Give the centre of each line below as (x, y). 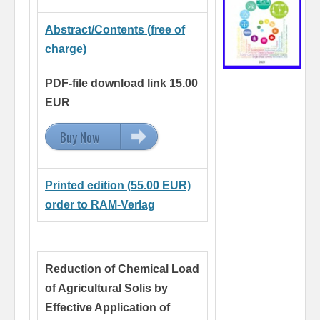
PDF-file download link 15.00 (121, 84)
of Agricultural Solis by (106, 289)
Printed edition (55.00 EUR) (118, 186)
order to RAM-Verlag (100, 205)
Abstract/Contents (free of (115, 30)
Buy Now (80, 137)
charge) (66, 49)
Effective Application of (107, 308)
